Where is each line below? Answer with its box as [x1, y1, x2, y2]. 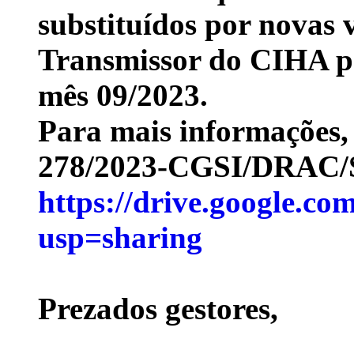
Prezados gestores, [38, 291, 278, 326]
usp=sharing [38, 220, 202, 254]
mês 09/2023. [38, 77, 208, 112]
